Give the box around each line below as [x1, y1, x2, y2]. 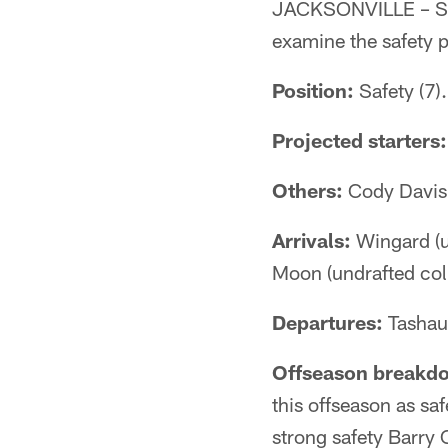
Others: [272, 178, 343, 202]
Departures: [272, 310, 383, 334]
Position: [272, 78, 354, 102]
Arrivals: [272, 228, 351, 252]
